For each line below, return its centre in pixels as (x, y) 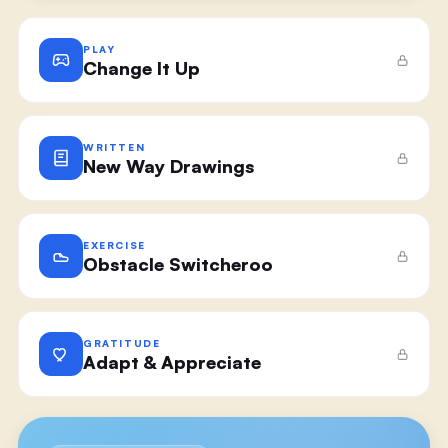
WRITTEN (114, 146)
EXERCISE (114, 244)
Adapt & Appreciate (171, 361)
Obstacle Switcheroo (177, 263)
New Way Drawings (168, 165)
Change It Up (141, 67)
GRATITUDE (121, 342)
